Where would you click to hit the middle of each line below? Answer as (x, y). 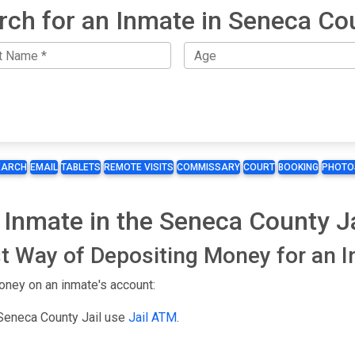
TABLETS (81, 168)
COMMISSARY (208, 168)
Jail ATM (153, 318)
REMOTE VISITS (139, 168)
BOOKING (298, 168)
